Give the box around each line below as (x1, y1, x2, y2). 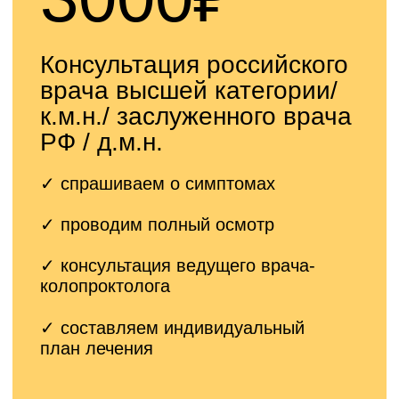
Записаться (101, 312, 183, 329)
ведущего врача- (126, 199, 225, 214)
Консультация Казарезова (28, 51, 245, 71)
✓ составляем (28, 244, 118, 258)
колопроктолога (28, 214, 122, 229)
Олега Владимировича (28, 73, 219, 94)
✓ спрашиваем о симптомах (28, 141, 197, 155)
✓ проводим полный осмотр (28, 170, 196, 184)
